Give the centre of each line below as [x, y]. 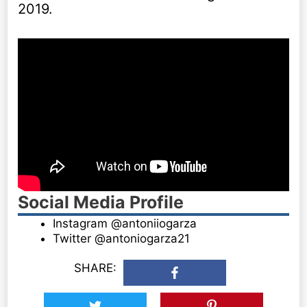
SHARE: [95, 268]
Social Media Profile [101, 202]
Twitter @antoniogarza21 [122, 238]
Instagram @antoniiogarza [125, 223]
